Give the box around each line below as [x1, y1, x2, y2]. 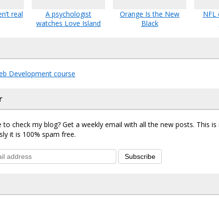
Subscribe [125, 152, 155, 160]
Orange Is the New [120, 9, 179, 19]
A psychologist [45, 9, 91, 19]
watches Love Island [36, 18, 101, 28]
